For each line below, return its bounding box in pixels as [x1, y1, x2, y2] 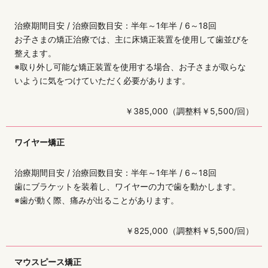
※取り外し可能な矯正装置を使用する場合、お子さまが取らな [14, 62, 246, 72]
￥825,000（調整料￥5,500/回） [126, 226, 254, 236]
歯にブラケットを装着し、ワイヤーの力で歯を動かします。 [14, 181, 240, 192]
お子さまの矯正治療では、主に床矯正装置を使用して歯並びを [14, 34, 249, 45]
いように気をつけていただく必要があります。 [14, 75, 190, 86]
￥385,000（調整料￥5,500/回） [125, 106, 254, 117]
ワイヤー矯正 [14, 137, 65, 148]
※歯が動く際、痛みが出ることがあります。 [14, 195, 179, 206]
